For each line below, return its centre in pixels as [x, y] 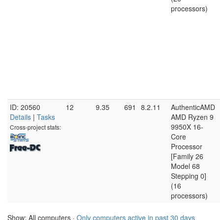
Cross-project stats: [35, 127]
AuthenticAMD [193, 107]
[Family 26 [187, 156]
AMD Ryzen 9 [192, 117]
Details [20, 117]
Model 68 [185, 166]
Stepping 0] [189, 176]
